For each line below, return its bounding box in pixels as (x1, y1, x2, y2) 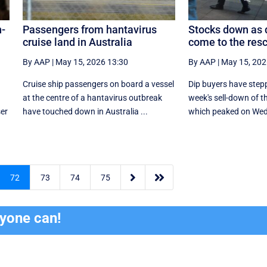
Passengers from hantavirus (22, 23, 157, 36)
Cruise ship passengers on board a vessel (22, 79, 174, 89)
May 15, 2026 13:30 (55, 57, 128, 67)
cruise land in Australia (22, 35, 132, 48)
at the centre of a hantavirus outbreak (22, 92, 162, 103)
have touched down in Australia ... (22, 106, 148, 116)
